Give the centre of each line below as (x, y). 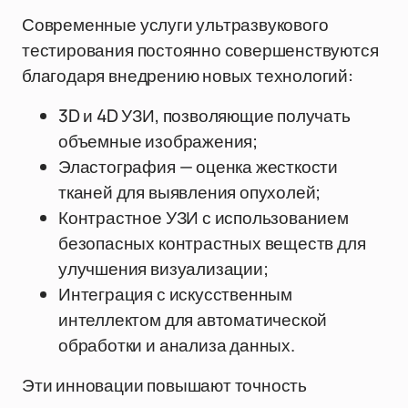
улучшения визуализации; (163, 269)
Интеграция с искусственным (176, 294)
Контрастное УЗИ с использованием (204, 218)
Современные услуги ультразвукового (175, 25)
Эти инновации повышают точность (165, 385)
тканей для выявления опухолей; (190, 192)
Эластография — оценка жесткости (199, 167)
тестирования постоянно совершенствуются (200, 50)
